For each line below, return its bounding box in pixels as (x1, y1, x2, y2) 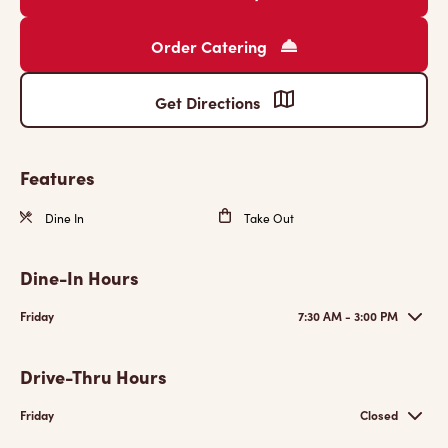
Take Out (241, 210, 294, 226)
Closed (360, 407, 398, 423)
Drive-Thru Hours (20, 364, 167, 389)
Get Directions (154, 91, 264, 113)
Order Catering (151, 35, 271, 57)
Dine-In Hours (20, 265, 139, 290)
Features (20, 165, 95, 190)
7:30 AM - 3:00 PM (298, 308, 398, 324)
